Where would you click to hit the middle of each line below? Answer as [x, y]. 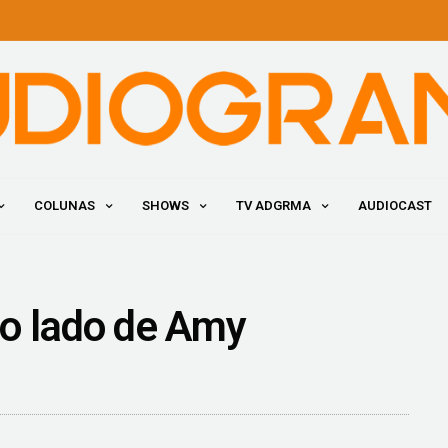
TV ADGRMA [273, 206]
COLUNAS [64, 206]
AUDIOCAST [394, 206]
